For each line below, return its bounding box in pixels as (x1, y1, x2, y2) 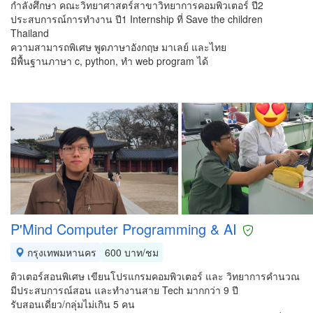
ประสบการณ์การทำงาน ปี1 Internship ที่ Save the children (10, 12, 263, 26)
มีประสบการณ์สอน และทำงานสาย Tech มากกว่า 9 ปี (10, 283, 238, 297)
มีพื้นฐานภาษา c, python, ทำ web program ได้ (10, 54, 208, 68)
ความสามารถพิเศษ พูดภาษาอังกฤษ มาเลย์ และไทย (10, 40, 226, 54)
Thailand (10, 26, 49, 40)
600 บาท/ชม (105, 245, 159, 259)
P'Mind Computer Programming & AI (10, 219, 237, 239)
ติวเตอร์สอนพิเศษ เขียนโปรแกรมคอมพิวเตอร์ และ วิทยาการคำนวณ (10, 269, 300, 283)
